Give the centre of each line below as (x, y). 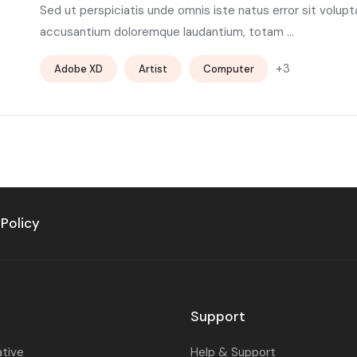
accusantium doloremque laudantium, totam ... (167, 31)
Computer (229, 69)
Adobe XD (78, 69)
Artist (153, 69)
